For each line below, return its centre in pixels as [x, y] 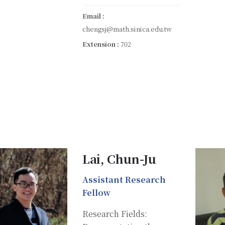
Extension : [101, 44]
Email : [93, 16]
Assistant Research [124, 179]
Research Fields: [115, 213]
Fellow [96, 192]
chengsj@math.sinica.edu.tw [127, 29]
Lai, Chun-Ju [119, 158]
